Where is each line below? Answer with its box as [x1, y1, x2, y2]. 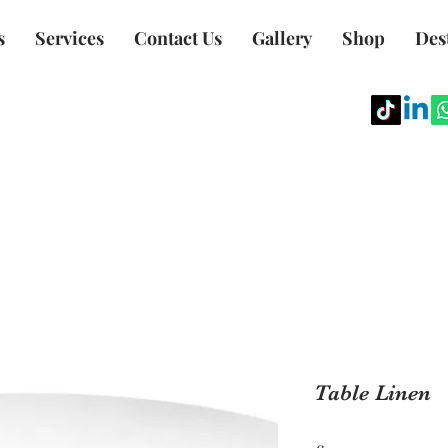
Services [35, 26, 104, 50]
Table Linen [314, 380, 431, 405]
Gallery [252, 26, 312, 50]
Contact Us [134, 26, 222, 50]
